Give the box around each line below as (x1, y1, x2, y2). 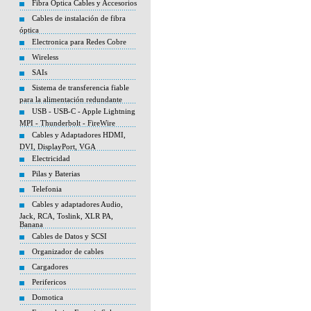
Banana (19, 220, 43, 228)
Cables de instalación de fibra (32, 14, 126, 22)
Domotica (32, 293, 63, 301)
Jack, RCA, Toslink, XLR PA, (19, 212, 113, 220)
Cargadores (32, 262, 68, 271)
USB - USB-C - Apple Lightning (32, 107, 135, 115)
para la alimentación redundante (19, 95, 122, 103)
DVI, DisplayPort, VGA (19, 142, 96, 151)
